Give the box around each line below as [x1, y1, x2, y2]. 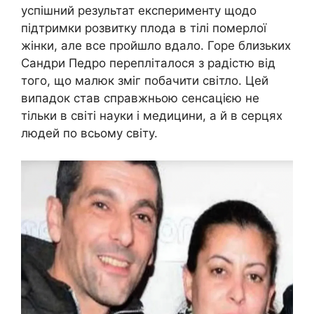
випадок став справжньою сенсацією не [21, 91, 259, 105]
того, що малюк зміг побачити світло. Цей [21, 74, 268, 88]
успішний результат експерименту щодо [21, 4, 257, 18]
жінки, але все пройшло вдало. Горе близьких [21, 39, 291, 53]
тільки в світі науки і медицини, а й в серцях [21, 109, 282, 123]
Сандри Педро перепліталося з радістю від [21, 56, 275, 70]
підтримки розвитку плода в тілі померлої [21, 21, 266, 35]
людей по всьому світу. [21, 126, 158, 140]
